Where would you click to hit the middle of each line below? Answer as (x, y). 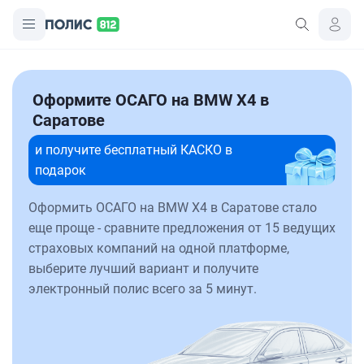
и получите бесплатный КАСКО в (134, 150)
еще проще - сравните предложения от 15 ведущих (182, 228)
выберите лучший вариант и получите (143, 269)
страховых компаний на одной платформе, (159, 248)
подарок (61, 170)
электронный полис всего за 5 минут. (143, 289)
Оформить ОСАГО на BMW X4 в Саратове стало (173, 208)
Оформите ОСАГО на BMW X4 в (151, 100)
